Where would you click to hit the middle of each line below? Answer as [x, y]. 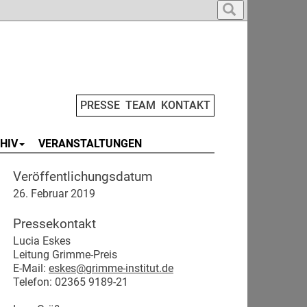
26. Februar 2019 [54, 194]
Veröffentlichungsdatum [83, 176]
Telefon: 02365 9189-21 [71, 282]
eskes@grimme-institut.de [111, 268]
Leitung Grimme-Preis [65, 255]
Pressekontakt [54, 224]
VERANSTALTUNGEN [90, 144]
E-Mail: [31, 268]
